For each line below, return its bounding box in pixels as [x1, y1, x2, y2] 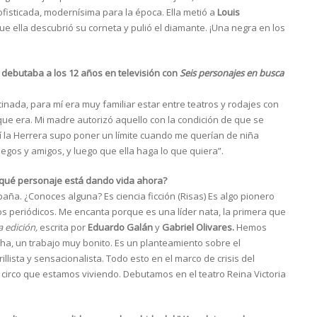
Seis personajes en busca [180, 67, 284, 80]
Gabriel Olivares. [162, 221, 234, 234]
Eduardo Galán [88, 221, 153, 234]
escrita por [38, 221, 88, 234]
